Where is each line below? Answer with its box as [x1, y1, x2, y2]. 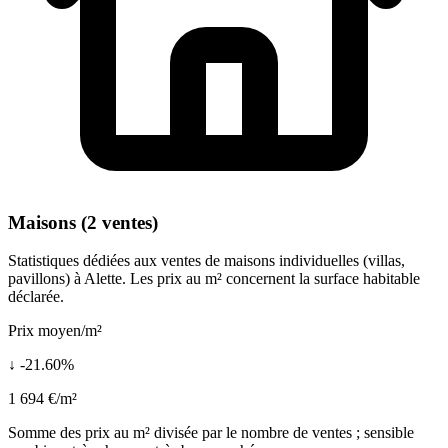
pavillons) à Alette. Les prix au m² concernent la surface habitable [8, 270, 420, 288]
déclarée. [8, 288, 64, 306]
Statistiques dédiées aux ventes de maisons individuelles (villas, [8, 252, 405, 270]
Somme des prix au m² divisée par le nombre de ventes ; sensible [8, 424, 414, 442]
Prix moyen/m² [8, 322, 102, 340]
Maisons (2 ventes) [8, 211, 158, 233]
